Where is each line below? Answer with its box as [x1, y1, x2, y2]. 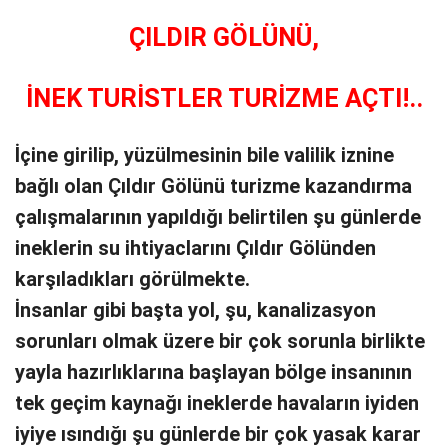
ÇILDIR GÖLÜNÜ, [129, 22, 319, 53]
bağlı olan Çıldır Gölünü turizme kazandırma [15, 174, 412, 198]
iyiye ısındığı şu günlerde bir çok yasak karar [15, 422, 421, 446]
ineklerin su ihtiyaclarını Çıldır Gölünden [15, 236, 376, 260]
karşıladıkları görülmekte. [15, 267, 250, 291]
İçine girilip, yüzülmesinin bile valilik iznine [15, 143, 394, 167]
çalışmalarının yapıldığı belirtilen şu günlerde [15, 205, 421, 229]
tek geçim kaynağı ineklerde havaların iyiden [15, 391, 419, 415]
